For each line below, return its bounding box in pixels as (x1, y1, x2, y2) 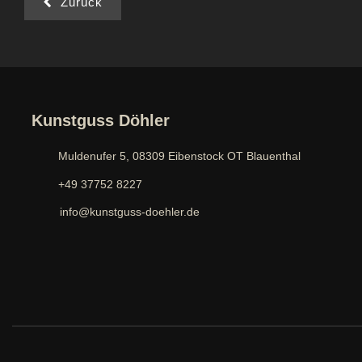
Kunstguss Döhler (32, 111, 170, 129)
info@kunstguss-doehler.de (60, 204, 200, 218)
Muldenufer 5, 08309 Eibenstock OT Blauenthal (58, 149, 301, 162)
